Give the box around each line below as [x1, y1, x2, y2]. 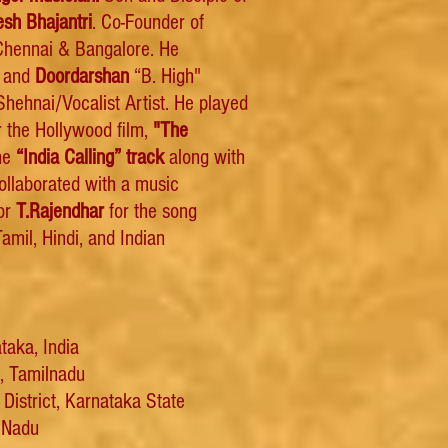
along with [164, 145, 245, 170]
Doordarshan [35, 64, 134, 89]
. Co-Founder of [92, 10, 204, 35]
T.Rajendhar [16, 199, 104, 224]
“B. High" [134, 64, 201, 89]
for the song [104, 199, 197, 224]
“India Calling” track [16, 145, 164, 170]
